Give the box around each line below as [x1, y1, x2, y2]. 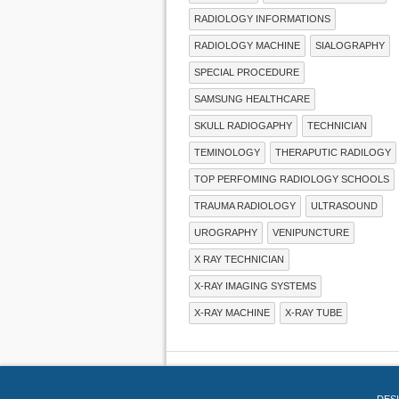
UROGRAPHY [194, 226, 257, 238]
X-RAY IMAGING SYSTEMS [194, 280, 316, 291]
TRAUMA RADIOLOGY [194, 199, 296, 211]
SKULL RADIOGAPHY [194, 119, 292, 131]
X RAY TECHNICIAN [194, 253, 284, 265]
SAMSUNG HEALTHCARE [194, 93, 310, 104]
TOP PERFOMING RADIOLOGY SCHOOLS [194, 173, 389, 184]
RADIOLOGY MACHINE [194, 39, 300, 51]
